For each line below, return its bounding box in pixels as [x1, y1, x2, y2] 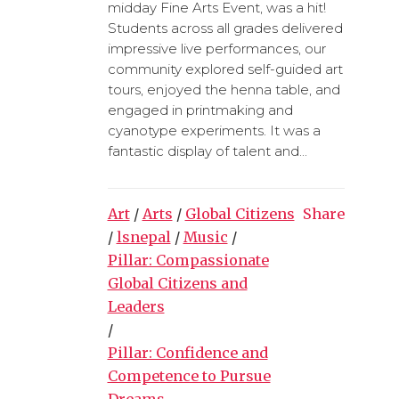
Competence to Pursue [107, 366, 271, 385]
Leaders [107, 297, 165, 315]
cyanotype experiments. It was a [107, 121, 321, 139]
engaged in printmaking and [107, 101, 293, 118]
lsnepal [116, 227, 171, 246]
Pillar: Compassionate [107, 250, 269, 269]
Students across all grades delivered [107, 19, 343, 37]
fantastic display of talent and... [107, 142, 307, 159]
